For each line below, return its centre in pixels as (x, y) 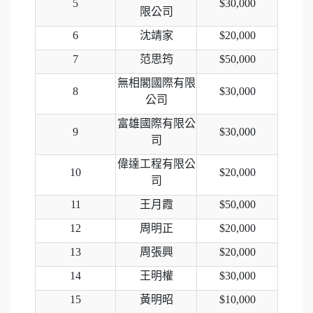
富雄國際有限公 (156, 123)
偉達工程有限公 (156, 163)
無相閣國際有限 (156, 82)
